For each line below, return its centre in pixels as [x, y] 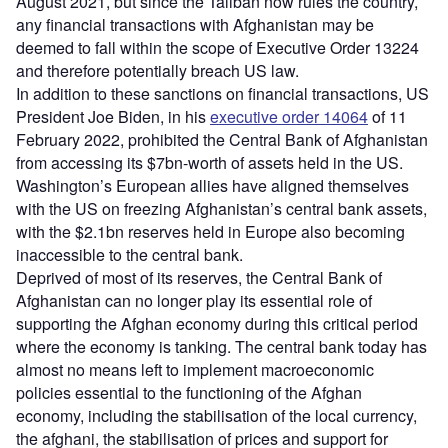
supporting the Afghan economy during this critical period [217, 323]
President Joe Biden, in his [113, 116]
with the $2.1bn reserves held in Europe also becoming [210, 231]
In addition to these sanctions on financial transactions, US [222, 93]
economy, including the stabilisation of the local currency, [216, 415]
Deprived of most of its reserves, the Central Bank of [199, 277]
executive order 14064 [289, 116]
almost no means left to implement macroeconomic [195, 369]
